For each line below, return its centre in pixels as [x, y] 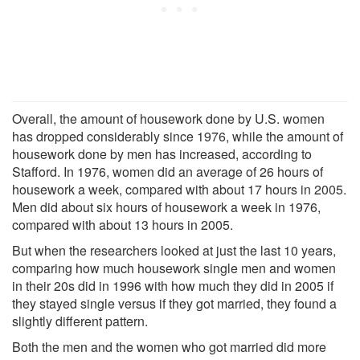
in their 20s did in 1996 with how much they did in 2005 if [173, 285]
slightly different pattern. [80, 321]
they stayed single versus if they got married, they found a [174, 303]
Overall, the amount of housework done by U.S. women [168, 118]
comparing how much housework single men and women [174, 268]
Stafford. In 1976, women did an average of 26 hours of [168, 171]
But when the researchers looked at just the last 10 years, [174, 250]
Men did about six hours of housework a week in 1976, [166, 207]
